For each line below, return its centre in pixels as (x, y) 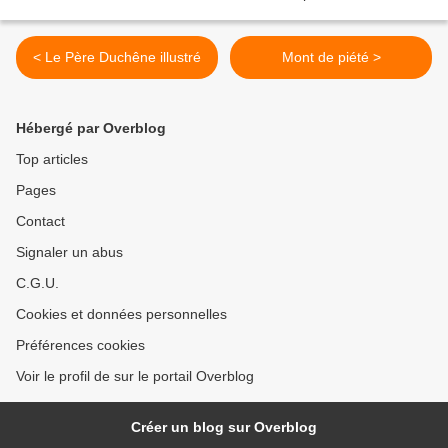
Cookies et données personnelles (121, 314)
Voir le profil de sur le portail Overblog (135, 376)
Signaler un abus (69, 252)
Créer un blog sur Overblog (224, 427)
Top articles (52, 159)
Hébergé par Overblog (91, 128)
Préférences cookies (80, 345)
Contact (40, 221)
